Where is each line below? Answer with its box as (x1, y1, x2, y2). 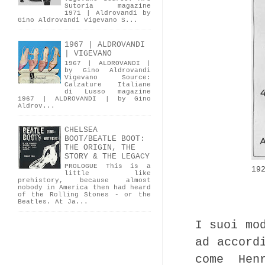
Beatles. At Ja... (18, 198, 88, 206)
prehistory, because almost (18, 177, 151, 185)
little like (64, 170, 151, 177)
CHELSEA (64, 125, 98, 135)
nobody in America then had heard (18, 184, 151, 192)
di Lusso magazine (64, 88, 151, 95)
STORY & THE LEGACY (64, 152, 150, 161)
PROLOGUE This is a (64, 163, 151, 170)
